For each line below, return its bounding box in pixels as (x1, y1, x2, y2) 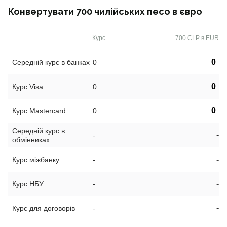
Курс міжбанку (12, 156, 59, 164)
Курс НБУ (12, 180, 44, 188)
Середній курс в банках (12, 58, 90, 67)
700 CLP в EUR (175, 34, 219, 42)
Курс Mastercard (12, 107, 66, 116)
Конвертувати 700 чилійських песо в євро (8, 6, 202, 17)
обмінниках (12, 136, 50, 144)
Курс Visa (12, 83, 43, 91)
